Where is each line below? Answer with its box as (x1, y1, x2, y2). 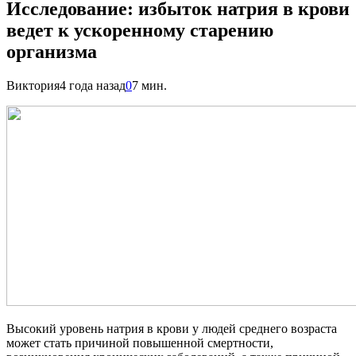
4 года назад (60, 78, 126, 92)
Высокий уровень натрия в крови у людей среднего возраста (6, 321, 337, 335)
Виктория (6, 78, 60, 92)
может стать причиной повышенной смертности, (6, 335, 273, 350)
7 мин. (132, 78, 167, 92)
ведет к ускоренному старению (6, 19, 273, 41)
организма (6, 41, 97, 62)
